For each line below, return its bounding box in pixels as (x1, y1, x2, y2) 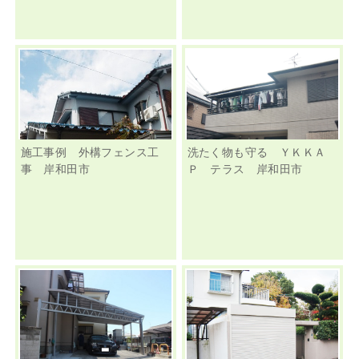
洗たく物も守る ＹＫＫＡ (187, 143, 326, 160)
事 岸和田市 (20, 160, 91, 177)
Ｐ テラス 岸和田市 (187, 160, 315, 177)
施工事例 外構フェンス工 (20, 143, 159, 160)
